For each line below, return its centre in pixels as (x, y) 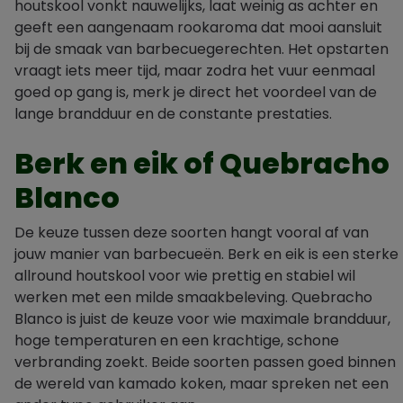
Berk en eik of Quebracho (202, 163)
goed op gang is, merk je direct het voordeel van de (196, 92)
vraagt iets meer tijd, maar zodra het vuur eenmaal (195, 71)
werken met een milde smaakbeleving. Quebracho (193, 297)
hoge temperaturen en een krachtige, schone (177, 340)
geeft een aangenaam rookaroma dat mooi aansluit (198, 27)
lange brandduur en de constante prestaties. (173, 114)
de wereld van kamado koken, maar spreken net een (201, 384)
